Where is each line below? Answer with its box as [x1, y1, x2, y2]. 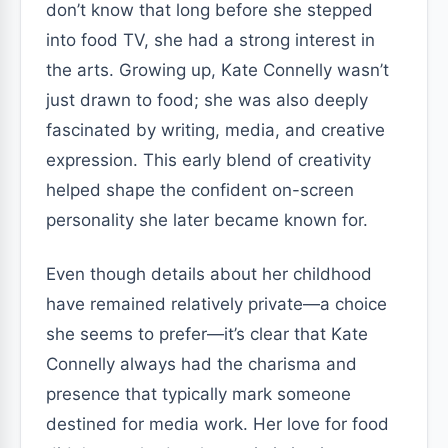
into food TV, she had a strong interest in [46, 30, 375, 50]
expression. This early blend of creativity [46, 150, 371, 170]
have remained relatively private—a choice [46, 294, 387, 314]
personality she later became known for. [46, 210, 368, 230]
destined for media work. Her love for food [46, 414, 389, 434]
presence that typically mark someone [46, 384, 351, 404]
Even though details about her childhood [46, 264, 372, 284]
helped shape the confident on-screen [46, 180, 354, 200]
